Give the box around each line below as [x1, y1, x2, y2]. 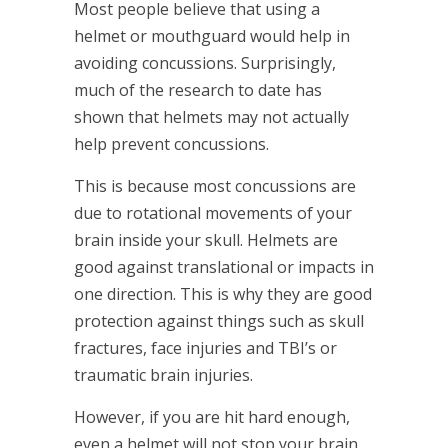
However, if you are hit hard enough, [74, 406, 350, 429]
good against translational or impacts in [74, 256, 374, 279]
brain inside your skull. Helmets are [74, 229, 338, 252]
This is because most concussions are [74, 175, 356, 198]
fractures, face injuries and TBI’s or [74, 337, 337, 360]
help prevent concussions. [74, 133, 269, 156]
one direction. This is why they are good [74, 283, 372, 306]
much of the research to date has [74, 79, 322, 102]
